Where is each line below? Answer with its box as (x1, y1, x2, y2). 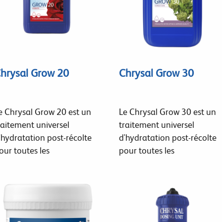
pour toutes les (118, 145, 174, 156)
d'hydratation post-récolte (118, 132, 217, 143)
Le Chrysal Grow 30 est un (118, 106, 216, 117)
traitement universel (118, 119, 194, 130)
